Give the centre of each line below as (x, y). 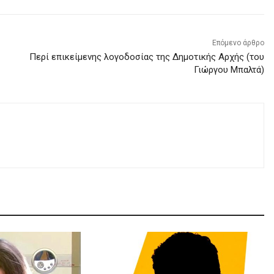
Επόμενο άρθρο (238, 43)
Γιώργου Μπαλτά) (229, 69)
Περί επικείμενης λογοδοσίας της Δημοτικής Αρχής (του (146, 57)
